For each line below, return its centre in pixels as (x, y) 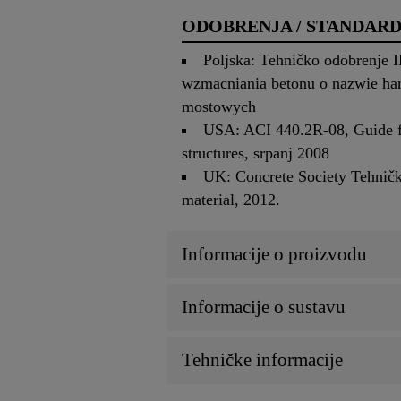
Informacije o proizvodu (274, 255)
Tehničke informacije (262, 360)
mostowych (219, 107)
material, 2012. (231, 200)
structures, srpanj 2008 (256, 154)
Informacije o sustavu (264, 307)
